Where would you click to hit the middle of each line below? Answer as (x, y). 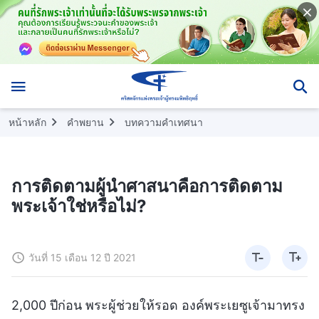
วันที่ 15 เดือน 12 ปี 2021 (82, 257)
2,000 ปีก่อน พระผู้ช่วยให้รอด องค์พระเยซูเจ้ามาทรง (158, 305)
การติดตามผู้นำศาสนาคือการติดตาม (147, 186)
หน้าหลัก (27, 122)
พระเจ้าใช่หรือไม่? (79, 206)
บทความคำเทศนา (164, 122)
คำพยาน (85, 122)
